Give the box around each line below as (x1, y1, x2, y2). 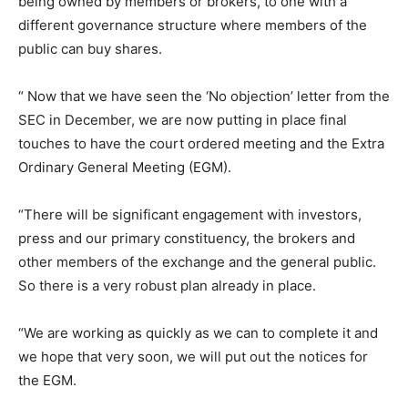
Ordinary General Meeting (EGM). (18, 158, 231, 177)
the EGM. (18, 372, 76, 390)
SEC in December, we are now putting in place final (18, 111, 347, 129)
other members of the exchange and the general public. (18, 253, 376, 271)
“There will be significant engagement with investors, (18, 206, 362, 224)
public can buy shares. (18, 40, 162, 58)
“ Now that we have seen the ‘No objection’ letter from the (18, 87, 390, 106)
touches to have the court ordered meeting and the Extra (18, 135, 384, 153)
